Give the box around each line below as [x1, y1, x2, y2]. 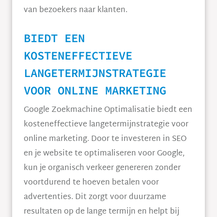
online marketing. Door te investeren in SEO [24, 132, 186, 146]
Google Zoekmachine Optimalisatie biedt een [24, 103, 192, 117]
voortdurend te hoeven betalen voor [24, 176, 159, 190]
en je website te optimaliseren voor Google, [24, 147, 185, 161]
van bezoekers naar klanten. [24, 3, 127, 17]
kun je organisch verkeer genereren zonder [24, 161, 181, 175]
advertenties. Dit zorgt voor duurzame [24, 190, 166, 204]
